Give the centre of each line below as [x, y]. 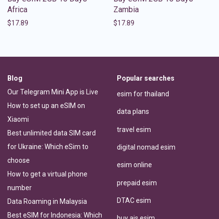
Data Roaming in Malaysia [47, 201]
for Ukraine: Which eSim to [48, 146]
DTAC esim [134, 200]
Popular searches [146, 78]
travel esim [134, 129]
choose [19, 160]
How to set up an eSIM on [46, 105]
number [20, 187]
